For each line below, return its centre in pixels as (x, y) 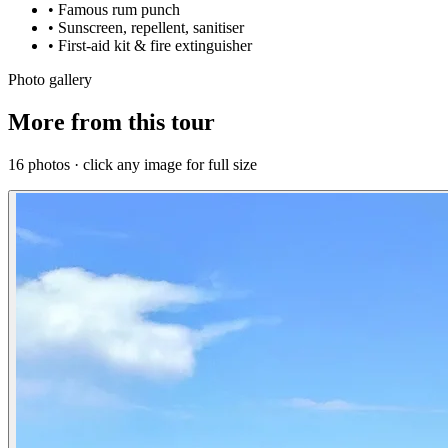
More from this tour (111, 121)
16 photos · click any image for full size (132, 164)
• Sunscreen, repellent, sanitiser (146, 28)
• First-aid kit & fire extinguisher (150, 46)
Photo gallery (50, 80)
